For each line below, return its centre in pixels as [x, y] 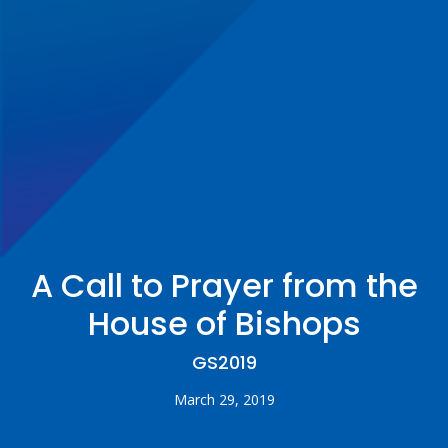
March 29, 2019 [224, 399]
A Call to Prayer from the [224, 285]
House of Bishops [224, 323]
